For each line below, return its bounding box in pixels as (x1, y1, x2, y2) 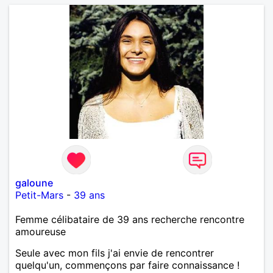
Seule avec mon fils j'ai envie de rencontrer (15, 246, 214, 259)
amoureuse (15, 225, 66, 238)
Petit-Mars (15, 188, 63, 201)
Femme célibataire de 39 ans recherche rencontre (15, 213, 244, 225)
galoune (15, 176, 53, 189)
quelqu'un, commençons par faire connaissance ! (15, 258, 239, 271)
